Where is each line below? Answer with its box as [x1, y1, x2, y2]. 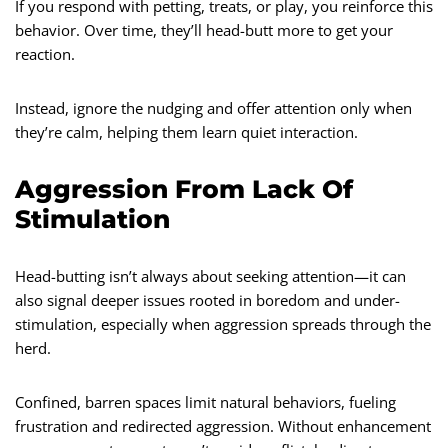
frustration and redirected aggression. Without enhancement [15, 415, 431, 436]
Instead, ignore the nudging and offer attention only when [15, 97, 412, 118]
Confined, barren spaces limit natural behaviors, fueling [15, 391, 396, 412]
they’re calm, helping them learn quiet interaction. [15, 121, 358, 142]
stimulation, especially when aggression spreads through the [15, 313, 431, 334]
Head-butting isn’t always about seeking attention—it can [15, 265, 406, 286]
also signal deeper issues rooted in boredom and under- [15, 289, 400, 310]
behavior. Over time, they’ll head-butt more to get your [15, 19, 393, 40]
